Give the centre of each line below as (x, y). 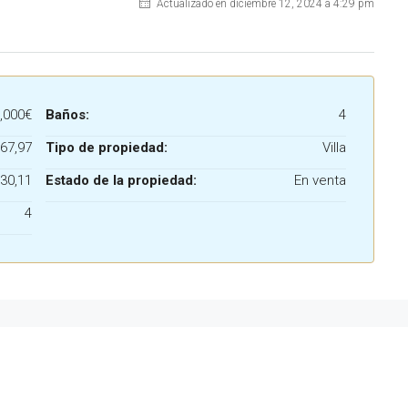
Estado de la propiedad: (121, 180)
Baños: (67, 115)
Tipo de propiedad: (107, 148)
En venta (320, 180)
